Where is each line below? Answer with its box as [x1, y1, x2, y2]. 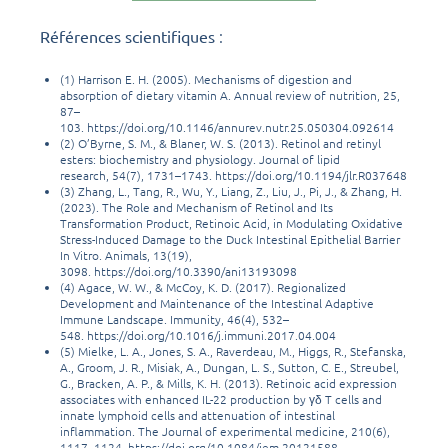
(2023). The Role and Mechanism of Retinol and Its [60, 199, 333, 216]
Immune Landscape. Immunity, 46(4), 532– [60, 311, 289, 328]
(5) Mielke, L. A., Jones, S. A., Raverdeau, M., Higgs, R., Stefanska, [60, 343, 406, 360]
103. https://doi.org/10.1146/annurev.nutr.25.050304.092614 [60, 119, 394, 136]
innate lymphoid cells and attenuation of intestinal [60, 407, 335, 424]
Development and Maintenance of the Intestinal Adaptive [60, 295, 374, 312]
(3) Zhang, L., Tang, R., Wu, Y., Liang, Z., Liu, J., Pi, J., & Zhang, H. [60, 183, 402, 200]
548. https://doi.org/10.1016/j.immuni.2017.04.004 [60, 327, 336, 344]
